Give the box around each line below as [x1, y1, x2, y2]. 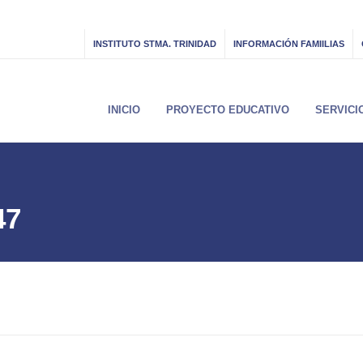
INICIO [108, 104, 140, 116]
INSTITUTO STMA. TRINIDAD [93, 39, 216, 49]
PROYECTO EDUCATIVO [166, 104, 289, 116]
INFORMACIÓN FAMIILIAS [233, 39, 344, 49]
